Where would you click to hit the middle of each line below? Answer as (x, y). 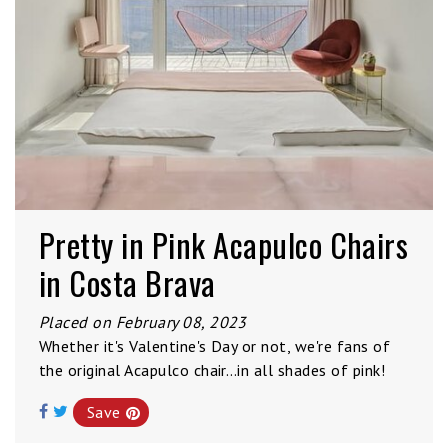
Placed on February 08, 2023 (143, 322)
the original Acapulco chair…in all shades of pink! (212, 370)
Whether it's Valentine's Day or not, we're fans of (215, 346)
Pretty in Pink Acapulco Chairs (224, 244)
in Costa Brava (127, 282)
